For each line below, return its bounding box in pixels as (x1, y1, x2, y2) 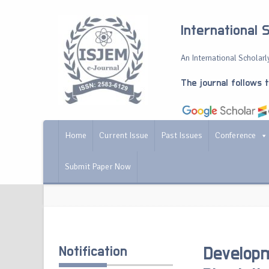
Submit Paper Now (65, 162, 131, 172)
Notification (59, 244, 127, 259)
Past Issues (161, 130, 202, 141)
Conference (215, 130, 256, 141)
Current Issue (99, 130, 148, 141)
